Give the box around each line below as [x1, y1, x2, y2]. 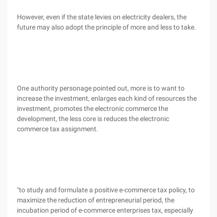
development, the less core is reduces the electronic [17, 115, 169, 123]
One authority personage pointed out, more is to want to [17, 84, 185, 92]
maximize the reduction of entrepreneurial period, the [17, 196, 174, 204]
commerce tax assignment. [17, 125, 98, 133]
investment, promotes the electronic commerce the [17, 105, 168, 112]
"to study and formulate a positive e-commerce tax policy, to [17, 186, 195, 194]
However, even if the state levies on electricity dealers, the [17, 13, 186, 21]
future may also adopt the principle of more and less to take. [17, 23, 196, 31]
